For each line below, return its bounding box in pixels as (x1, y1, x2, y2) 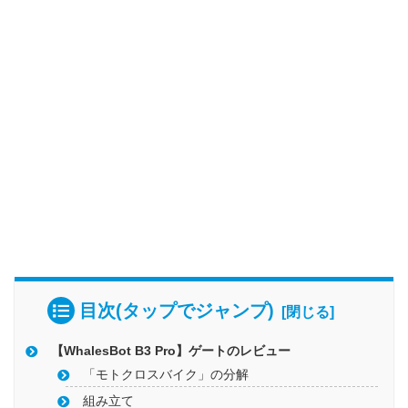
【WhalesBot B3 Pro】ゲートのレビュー (51, 344, 291, 359)
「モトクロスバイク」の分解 (83, 367, 250, 382)
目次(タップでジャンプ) (78, 300, 274, 321)
